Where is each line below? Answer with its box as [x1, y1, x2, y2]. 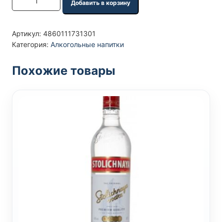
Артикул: [12, 29, 43, 38]
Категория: [12, 40, 51, 49]
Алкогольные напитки [51, 40, 124, 49]
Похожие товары [12, 63, 115, 78]
